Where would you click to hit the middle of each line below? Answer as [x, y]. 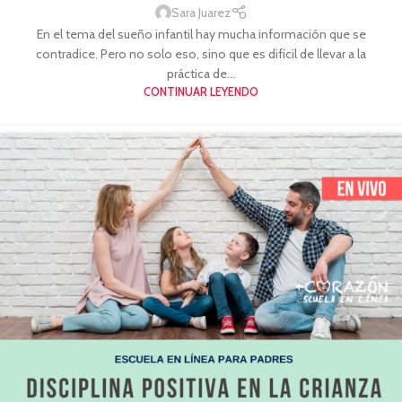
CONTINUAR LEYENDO [201, 92]
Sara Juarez [201, 13]
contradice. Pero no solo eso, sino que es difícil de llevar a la [201, 53]
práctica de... [201, 73]
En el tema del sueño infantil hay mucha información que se [201, 34]
